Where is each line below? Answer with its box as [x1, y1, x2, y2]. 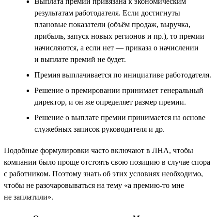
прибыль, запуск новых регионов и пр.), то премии [34, 31, 204, 40]
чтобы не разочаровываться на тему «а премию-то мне [4, 181, 184, 189]
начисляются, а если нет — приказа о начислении [34, 43, 199, 52]
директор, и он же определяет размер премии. [34, 97, 186, 106]
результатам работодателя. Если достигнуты [34, 8, 180, 17]
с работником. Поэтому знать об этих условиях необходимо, [4, 169, 203, 178]
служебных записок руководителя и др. [34, 124, 165, 133]
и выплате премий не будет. [34, 55, 126, 63]
